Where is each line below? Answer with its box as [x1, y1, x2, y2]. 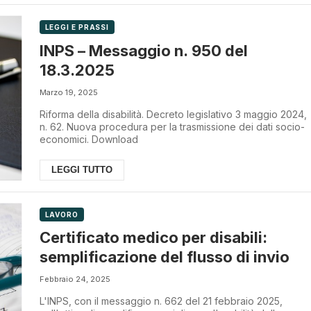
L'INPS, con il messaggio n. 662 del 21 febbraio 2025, [39, 295, 283, 308]
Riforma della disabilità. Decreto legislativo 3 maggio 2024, [39, 108, 307, 120]
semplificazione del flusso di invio [39, 248, 289, 267]
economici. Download [39, 133, 138, 145]
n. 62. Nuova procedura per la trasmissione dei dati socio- [39, 120, 305, 133]
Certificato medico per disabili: [39, 228, 267, 247]
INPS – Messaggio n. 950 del [39, 41, 248, 60]
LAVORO [44, 210, 78, 219]
